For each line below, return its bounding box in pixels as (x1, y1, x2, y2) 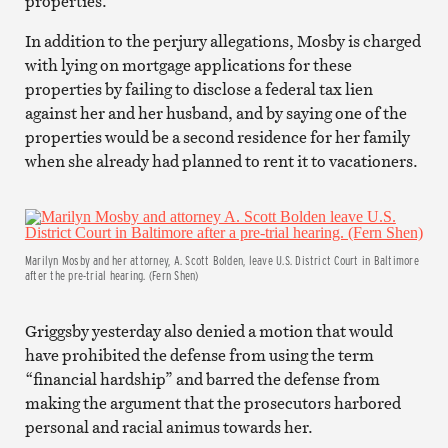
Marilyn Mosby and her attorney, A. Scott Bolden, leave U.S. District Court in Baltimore (24, 251, 419, 268)
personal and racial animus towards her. (24, 415, 313, 438)
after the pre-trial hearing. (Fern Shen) (24, 266, 199, 283)
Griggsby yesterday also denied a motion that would (24, 319, 393, 342)
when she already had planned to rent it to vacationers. (24, 149, 418, 172)
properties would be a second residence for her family (24, 125, 410, 148)
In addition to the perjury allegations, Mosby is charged (24, 29, 421, 52)
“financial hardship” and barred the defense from (24, 367, 380, 390)
